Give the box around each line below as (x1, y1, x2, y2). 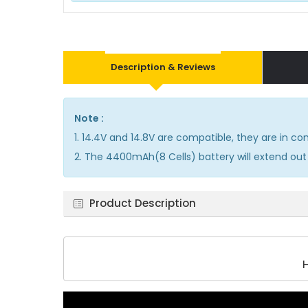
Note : (74, 111, 104, 125)
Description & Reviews (110, 60, 215, 74)
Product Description (89, 195, 196, 210)
